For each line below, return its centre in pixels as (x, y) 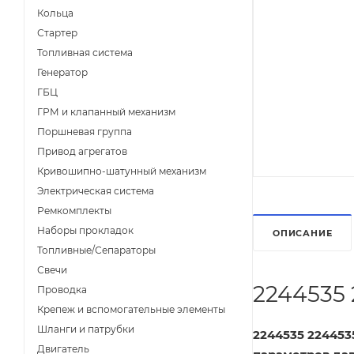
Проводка (62, 290)
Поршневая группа (85, 132)
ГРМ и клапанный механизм (106, 112)
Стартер (57, 33)
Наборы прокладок (85, 230)
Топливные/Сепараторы (96, 250)
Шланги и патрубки (86, 329)
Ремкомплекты (74, 211)
